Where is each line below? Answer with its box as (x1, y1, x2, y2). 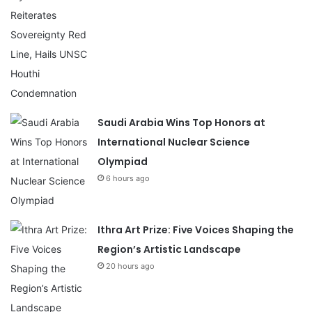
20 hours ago (106, 260, 155, 271)
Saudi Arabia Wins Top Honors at (97, 115, 265, 130)
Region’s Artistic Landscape (97, 242, 241, 256)
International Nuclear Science (97, 134, 250, 149)
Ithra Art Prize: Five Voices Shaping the (97, 222, 294, 237)
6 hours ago (106, 173, 150, 183)
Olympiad (97, 154, 148, 169)
